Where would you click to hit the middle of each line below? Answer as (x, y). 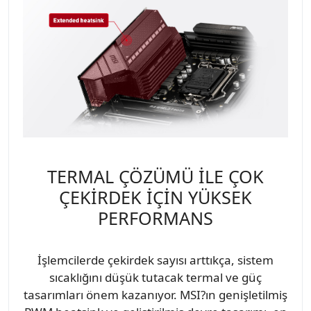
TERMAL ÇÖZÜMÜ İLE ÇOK (155, 176)
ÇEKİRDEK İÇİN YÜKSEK (155, 197)
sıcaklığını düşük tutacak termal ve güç (155, 277)
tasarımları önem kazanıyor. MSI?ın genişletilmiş (155, 294)
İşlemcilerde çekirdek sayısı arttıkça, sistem (155, 260)
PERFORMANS (155, 218)
